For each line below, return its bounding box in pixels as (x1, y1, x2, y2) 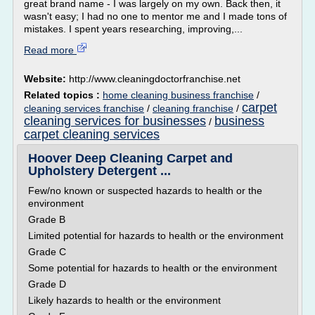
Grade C (28, 246, 66, 257)
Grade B (28, 214, 65, 225)
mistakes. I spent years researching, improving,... (24, 23, 243, 34)
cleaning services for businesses (24, 114, 206, 128)
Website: (24, 73, 69, 84)
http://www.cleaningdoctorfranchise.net (69, 73, 240, 84)
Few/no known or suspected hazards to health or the (28, 185, 262, 196)
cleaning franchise (153, 103, 233, 114)
